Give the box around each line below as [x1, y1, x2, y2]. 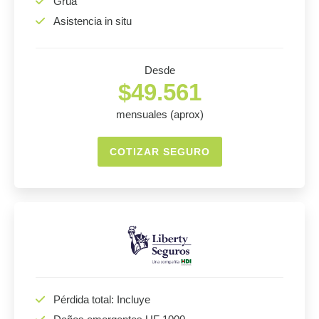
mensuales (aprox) [115, 108, 204, 120]
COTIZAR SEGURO [109, 146, 210, 157]
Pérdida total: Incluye [53, 293, 150, 305]
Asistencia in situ [53, 15, 132, 27]
